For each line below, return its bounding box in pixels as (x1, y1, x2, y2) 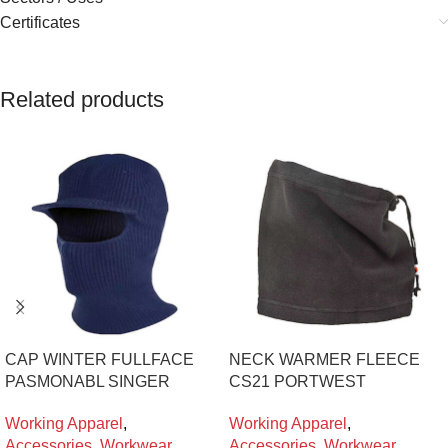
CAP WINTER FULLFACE (5, 350, 194, 368)
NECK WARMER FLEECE (229, 350, 420, 368)
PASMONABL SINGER (5, 372, 170, 390)
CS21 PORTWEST (229, 372, 366, 390)
